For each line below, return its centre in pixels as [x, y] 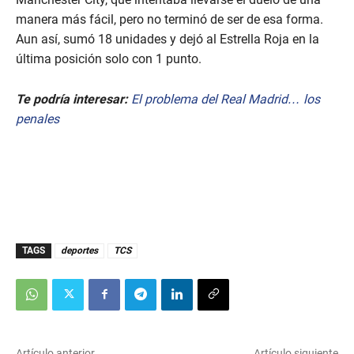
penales [38, 119]
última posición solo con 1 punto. [109, 59]
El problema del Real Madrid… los [226, 100]
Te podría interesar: [72, 100]
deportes [79, 251]
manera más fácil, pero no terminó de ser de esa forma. [169, 20]
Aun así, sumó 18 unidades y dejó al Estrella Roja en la [168, 40]
